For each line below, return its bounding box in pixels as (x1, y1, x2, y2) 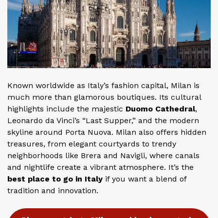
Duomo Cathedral (126, 104, 195, 113)
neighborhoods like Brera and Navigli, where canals (7, 150, 200, 160)
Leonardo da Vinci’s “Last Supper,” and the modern (7, 115, 199, 125)
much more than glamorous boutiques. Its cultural (7, 92, 201, 102)
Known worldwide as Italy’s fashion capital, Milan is (7, 80, 200, 90)
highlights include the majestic (7, 104, 126, 113)
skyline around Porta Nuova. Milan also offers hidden (7, 127, 206, 137)
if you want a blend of (103, 174, 186, 183)
